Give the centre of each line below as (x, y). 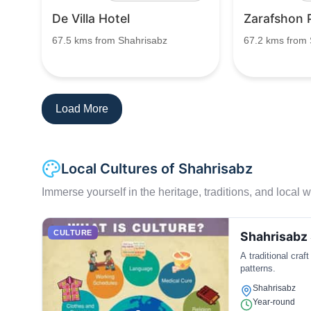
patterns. (258, 268)
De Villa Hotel (91, 18)
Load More (82, 109)
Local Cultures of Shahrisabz (157, 169)
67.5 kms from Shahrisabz (110, 40)
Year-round (274, 302)
